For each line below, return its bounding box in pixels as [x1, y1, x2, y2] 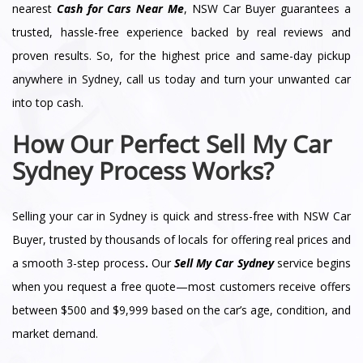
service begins [273, 254, 352, 271]
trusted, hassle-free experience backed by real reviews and [12, 23, 351, 40]
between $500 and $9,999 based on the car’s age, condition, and [12, 301, 351, 318]
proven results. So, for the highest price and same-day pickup [12, 47, 351, 63]
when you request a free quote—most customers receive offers [12, 278, 351, 294]
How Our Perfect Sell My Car [12, 126, 331, 160]
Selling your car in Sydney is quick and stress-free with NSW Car [12, 207, 351, 224]
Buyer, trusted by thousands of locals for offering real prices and [12, 231, 351, 247]
